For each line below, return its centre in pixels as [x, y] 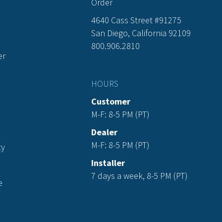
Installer [108, 163]
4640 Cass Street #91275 [136, 20]
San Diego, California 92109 [141, 33]
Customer [111, 101]
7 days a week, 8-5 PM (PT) [139, 176]
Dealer [104, 132]
